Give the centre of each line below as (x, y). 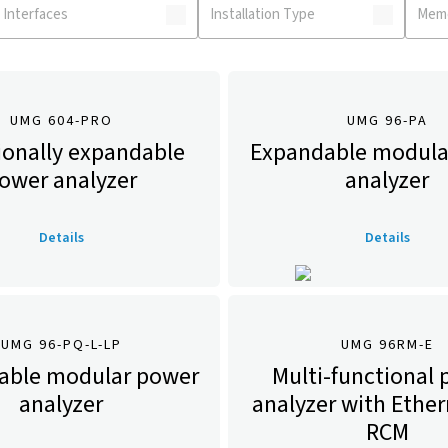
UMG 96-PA (387, 121)
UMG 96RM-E (387, 345)
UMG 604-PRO (61, 121)
